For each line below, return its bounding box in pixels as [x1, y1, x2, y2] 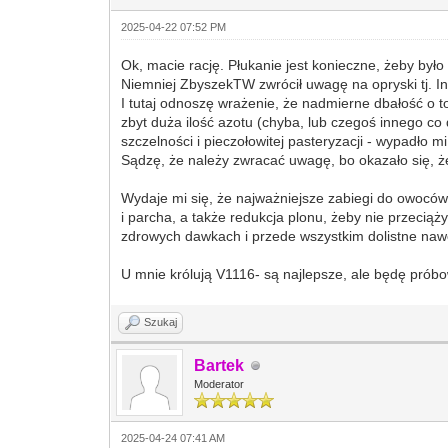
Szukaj [144, 316, 178, 328]
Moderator [194, 378, 245, 390]
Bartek [194, 357, 245, 374]
